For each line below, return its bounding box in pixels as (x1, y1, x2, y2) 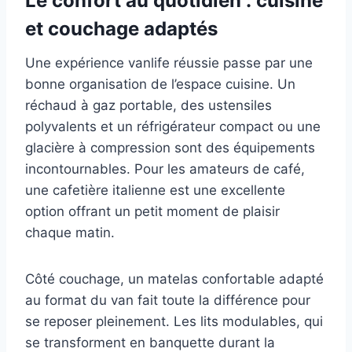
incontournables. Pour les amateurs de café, (25, 161, 305, 178)
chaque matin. (25, 225, 115, 241)
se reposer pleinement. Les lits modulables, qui (25, 313, 323, 330)
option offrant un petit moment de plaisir (25, 203, 280, 220)
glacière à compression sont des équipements (25, 140, 315, 156)
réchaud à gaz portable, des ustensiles (25, 97, 272, 114)
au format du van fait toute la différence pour (25, 292, 310, 309)
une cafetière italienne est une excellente (25, 182, 285, 199)
